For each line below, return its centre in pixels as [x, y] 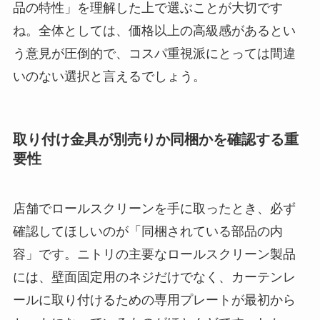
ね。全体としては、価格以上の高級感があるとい [154, 31]
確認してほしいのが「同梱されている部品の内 [147, 231]
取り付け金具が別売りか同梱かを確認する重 [155, 140]
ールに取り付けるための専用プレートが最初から [154, 300]
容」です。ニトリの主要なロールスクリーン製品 [154, 254]
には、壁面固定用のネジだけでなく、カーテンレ [154, 277]
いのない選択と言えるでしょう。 [109, 77]
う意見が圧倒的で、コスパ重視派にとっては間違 [154, 54]
